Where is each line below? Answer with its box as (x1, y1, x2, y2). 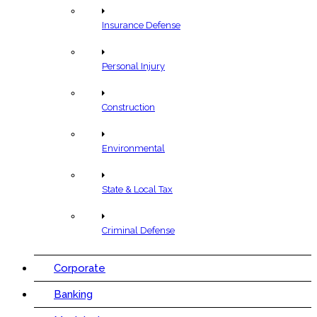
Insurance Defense (102, 20, 180, 31)
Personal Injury (102, 61, 165, 72)
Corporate (54, 262, 105, 275)
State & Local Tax (102, 184, 173, 195)
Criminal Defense (102, 225, 175, 236)
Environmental (102, 143, 165, 154)
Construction (102, 102, 155, 113)
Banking (54, 288, 93, 301)
